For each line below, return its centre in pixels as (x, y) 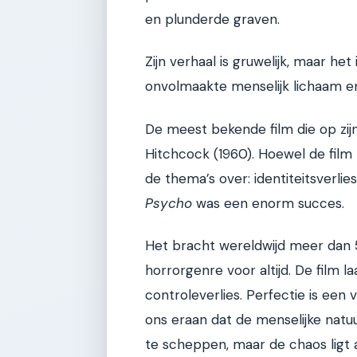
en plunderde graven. (212, 19)
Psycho (169, 203)
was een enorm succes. (268, 203)
